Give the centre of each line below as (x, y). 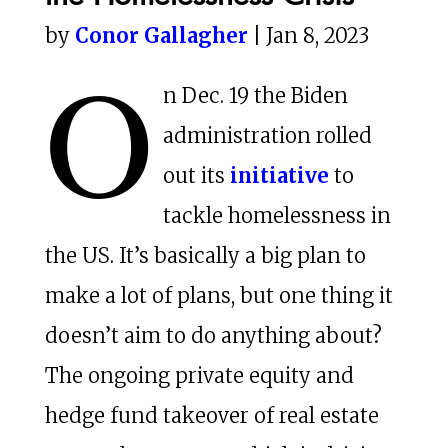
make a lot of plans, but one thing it (218, 295)
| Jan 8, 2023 (308, 35)
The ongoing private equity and (199, 375)
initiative (279, 175)
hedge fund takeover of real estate (211, 415)
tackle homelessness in (276, 215)
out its (196, 175)
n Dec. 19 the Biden (255, 95)
